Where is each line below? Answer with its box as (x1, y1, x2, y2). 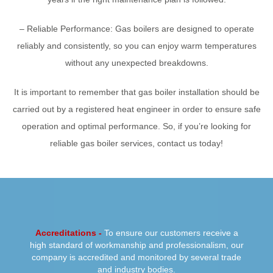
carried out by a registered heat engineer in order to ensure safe (12, 104, 261, 115)
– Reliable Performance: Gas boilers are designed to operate (19, 24, 254, 34)
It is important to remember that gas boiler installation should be (13, 87, 260, 97)
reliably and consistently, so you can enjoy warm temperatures (16, 41, 257, 51)
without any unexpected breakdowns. (65, 58, 208, 68)
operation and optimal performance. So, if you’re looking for (22, 121, 251, 132)
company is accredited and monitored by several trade (32, 252, 241, 263)
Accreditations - (35, 228, 104, 238)
